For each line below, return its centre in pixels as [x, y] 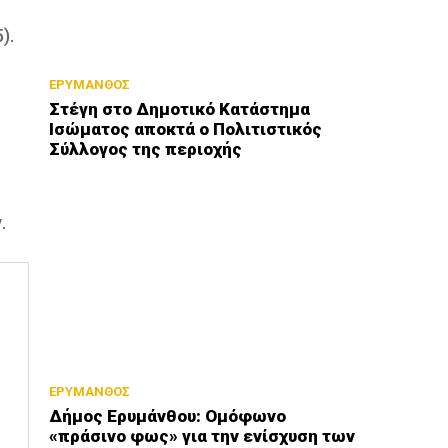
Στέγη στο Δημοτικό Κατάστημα [180, 108]
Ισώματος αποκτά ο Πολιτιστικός [186, 128]
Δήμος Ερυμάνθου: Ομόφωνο [168, 416]
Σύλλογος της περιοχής [146, 148]
